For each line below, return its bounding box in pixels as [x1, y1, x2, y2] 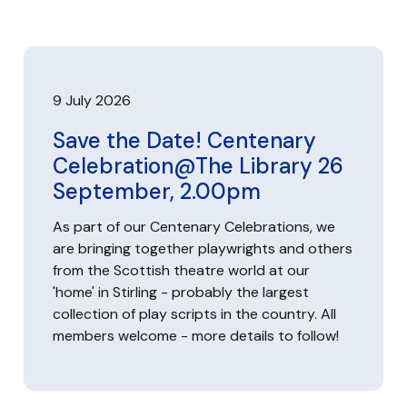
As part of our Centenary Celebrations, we [53, 217, 335, 236]
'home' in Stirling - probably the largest [53, 283, 309, 302]
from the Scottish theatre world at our [53, 261, 310, 280]
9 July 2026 [53, 91, 131, 110]
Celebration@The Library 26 [53, 152, 343, 180]
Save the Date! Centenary [53, 126, 316, 154]
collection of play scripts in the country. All [53, 304, 336, 323]
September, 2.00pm [53, 177, 261, 205]
